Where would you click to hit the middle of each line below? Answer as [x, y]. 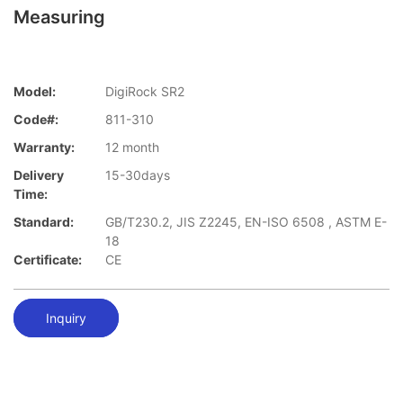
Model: [35, 92]
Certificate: [48, 260]
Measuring [59, 17]
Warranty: [44, 148]
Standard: [44, 222]
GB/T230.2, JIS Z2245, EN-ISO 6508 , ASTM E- [246, 222]
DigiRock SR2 [145, 92]
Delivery [39, 175]
